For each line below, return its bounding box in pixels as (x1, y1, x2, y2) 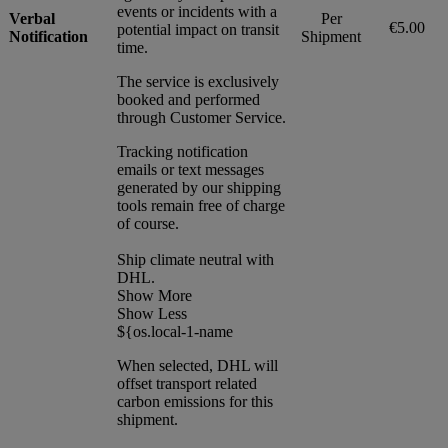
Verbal (9, 9, 55, 27)
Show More (117, 286, 192, 304)
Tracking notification (117, 142, 248, 160)
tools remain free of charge (117, 196, 285, 214)
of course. (117, 214, 179, 232)
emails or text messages (117, 160, 264, 178)
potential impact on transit (117, 20, 279, 38)
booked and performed (117, 90, 260, 108)
